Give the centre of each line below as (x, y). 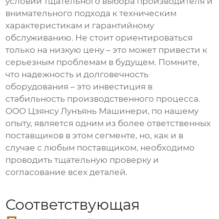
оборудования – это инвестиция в (79, 87)
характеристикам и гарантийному (80, 26)
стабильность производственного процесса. (103, 99)
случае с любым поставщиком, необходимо (100, 148)
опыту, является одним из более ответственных (108, 123)
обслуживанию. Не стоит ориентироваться (99, 38)
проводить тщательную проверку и (82, 160)
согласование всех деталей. (67, 172)
